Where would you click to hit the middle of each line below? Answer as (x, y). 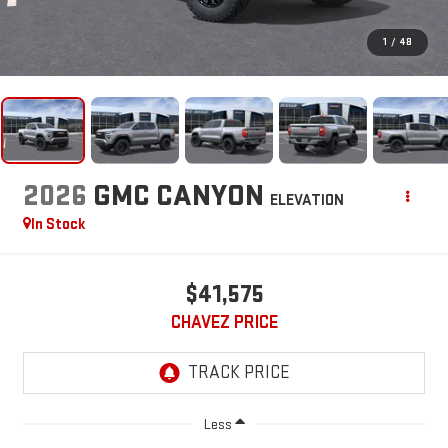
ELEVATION (306, 200)
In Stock (58, 224)
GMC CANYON (178, 195)
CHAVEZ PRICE (224, 322)
